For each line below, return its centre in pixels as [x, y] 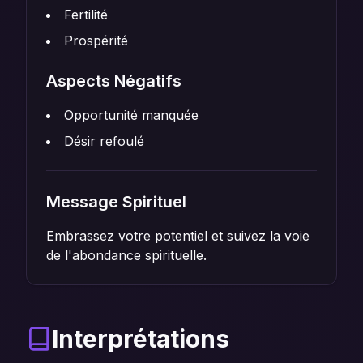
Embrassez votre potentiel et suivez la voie [178, 236]
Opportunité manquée [131, 115]
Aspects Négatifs [114, 81]
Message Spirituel [116, 202]
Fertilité [86, 15]
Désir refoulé [104, 141]
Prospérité [96, 41]
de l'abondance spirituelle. [126, 255]
